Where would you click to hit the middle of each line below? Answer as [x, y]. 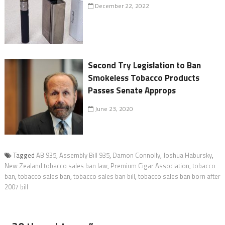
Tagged [24, 155]
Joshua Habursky [187, 155]
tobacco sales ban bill [104, 176]
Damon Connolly [136, 155]
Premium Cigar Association [150, 165]
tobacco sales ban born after [179, 176]
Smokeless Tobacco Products [144, 78]
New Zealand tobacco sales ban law [56, 165]
